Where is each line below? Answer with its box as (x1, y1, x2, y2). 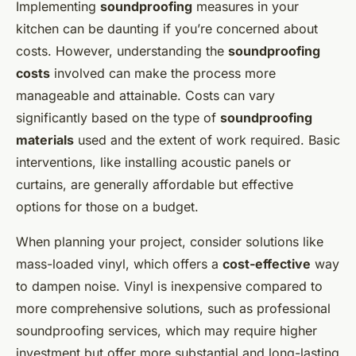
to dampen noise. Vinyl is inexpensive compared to (16, 277, 323, 294)
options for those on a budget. (16, 198, 199, 215)
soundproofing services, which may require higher (16, 322, 317, 339)
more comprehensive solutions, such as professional (16, 300, 331, 316)
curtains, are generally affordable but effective (16, 176, 293, 192)
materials (16, 131, 74, 148)
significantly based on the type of (16, 109, 220, 126)
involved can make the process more (50, 64, 276, 81)
